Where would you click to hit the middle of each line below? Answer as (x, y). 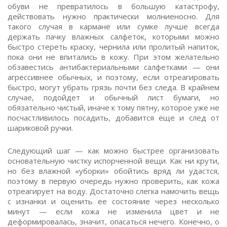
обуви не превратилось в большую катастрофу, (113, 6)
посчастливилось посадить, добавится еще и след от (113, 118)
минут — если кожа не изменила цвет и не (113, 211)
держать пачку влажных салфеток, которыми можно (113, 36)
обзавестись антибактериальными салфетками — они (113, 67)
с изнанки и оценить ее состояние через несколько (113, 201)
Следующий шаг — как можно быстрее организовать (113, 150)
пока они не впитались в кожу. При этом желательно (113, 57)
